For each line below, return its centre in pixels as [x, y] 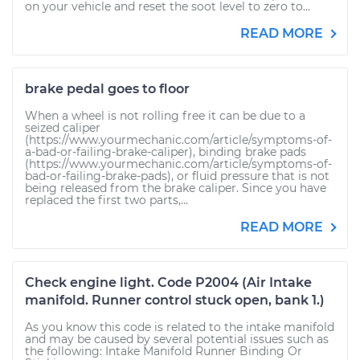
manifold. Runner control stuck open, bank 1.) [175, 300]
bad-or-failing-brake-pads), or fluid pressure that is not [177, 176]
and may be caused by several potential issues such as [177, 339]
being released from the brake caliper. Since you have [176, 188]
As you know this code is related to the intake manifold [180, 327]
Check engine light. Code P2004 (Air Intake [168, 282]
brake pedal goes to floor [107, 89]
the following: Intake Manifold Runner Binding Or [164, 351]
